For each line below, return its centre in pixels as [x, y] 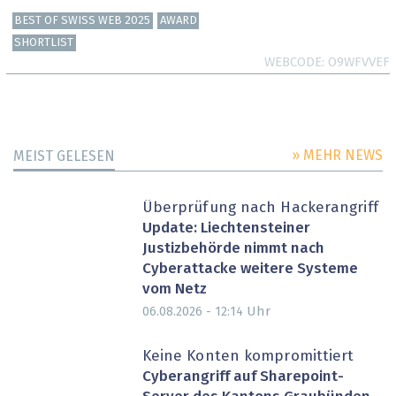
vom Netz [174, 289]
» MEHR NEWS [337, 156]
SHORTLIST [44, 42]
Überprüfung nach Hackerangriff [260, 209]
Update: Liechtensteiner [226, 228]
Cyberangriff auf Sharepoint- [243, 377]
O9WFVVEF [359, 62]
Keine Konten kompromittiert [248, 357]
